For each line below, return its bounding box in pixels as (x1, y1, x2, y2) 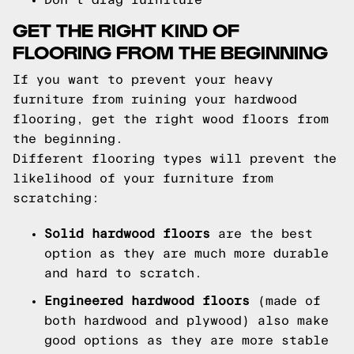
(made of (250, 294, 321, 307)
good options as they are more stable (44, 333, 329, 347)
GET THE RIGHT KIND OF (13, 17, 239, 40)
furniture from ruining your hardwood (13, 92, 297, 106)
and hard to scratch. (44, 266, 202, 280)
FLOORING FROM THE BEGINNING (13, 40, 328, 62)
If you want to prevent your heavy (13, 73, 273, 86)
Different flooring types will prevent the (13, 152, 337, 165)
